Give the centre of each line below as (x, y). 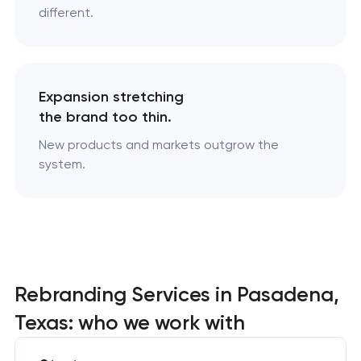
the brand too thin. (105, 117)
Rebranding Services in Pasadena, (176, 294)
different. (66, 13)
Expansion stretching (111, 97)
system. (62, 164)
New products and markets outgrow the (158, 145)
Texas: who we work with (129, 322)
